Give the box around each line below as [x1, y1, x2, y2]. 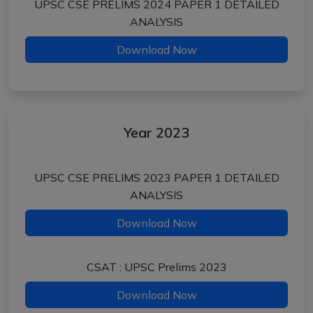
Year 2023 [124, 124, 189, 141]
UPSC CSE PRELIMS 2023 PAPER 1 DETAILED [34, 170, 279, 184]
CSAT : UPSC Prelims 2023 [86, 260, 227, 274]
